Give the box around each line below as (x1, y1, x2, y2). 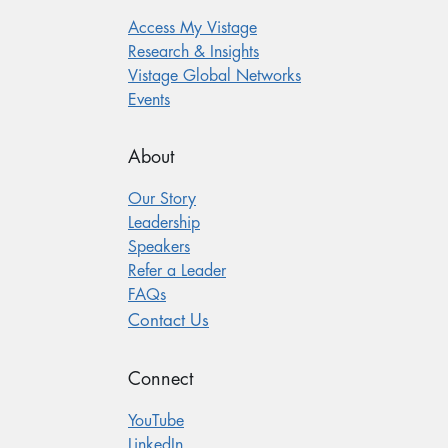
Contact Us (128, 312, 209, 330)
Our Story (128, 191, 196, 208)
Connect (128, 370, 193, 389)
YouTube (128, 413, 184, 430)
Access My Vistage (128, 20, 257, 37)
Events (128, 92, 170, 109)
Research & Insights (128, 44, 259, 61)
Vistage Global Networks (128, 68, 301, 85)
